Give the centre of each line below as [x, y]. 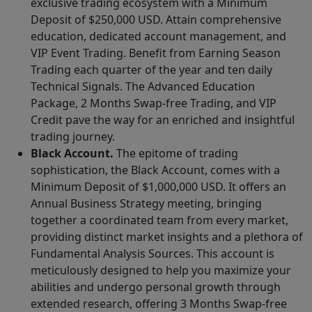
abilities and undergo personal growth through [156, 287]
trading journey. [73, 137]
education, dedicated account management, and [158, 37]
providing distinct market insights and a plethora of [167, 237]
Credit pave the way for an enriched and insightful [163, 120]
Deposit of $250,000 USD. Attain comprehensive [156, 20]
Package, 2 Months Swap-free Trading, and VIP [154, 103]
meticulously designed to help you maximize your [161, 271]
